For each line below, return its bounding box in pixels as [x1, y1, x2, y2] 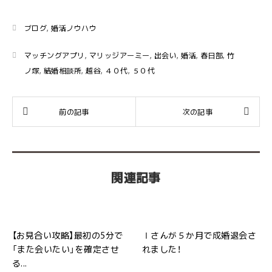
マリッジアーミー [89, 50, 150, 61]
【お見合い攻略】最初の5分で [12, 229, 123, 241]
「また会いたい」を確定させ [12, 243, 120, 255]
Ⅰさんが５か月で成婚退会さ [142, 229, 257, 241]
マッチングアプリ [24, 50, 85, 61]
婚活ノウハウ [51, 22, 97, 33]
